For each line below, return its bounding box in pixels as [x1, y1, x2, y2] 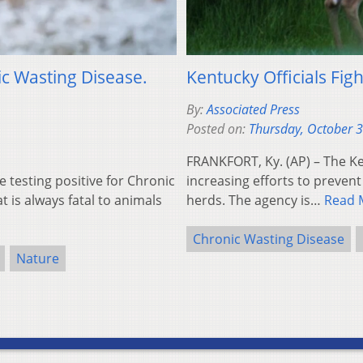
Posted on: [186, 119, 249, 138]
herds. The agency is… [186, 190, 324, 209]
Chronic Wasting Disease [193, 229, 344, 248]
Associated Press [207, 100, 300, 118]
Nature [16, 249, 59, 267]
